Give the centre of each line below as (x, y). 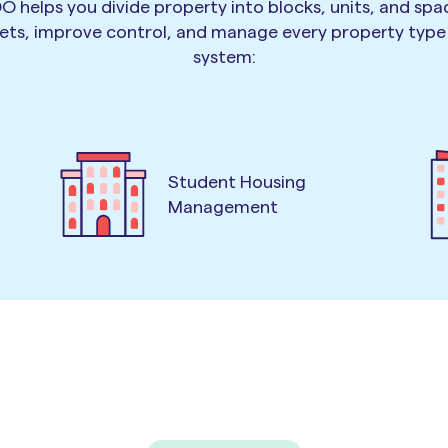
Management (223, 206)
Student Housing (237, 181)
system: (224, 57)
